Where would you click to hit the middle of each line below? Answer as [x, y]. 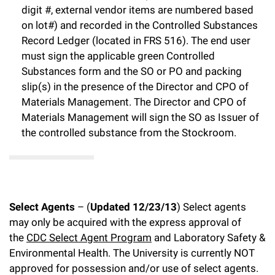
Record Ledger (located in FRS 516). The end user [136, 41]
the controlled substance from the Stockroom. [129, 133]
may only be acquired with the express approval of [125, 222]
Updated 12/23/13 [134, 207]
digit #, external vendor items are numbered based [137, 10]
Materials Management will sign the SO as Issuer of [140, 118]
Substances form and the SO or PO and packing [132, 72]
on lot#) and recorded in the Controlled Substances [140, 25]
